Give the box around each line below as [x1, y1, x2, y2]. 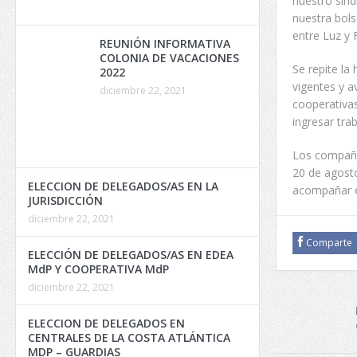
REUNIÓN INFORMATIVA [100, 36, 230, 51]
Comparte [306, 235, 352, 249]
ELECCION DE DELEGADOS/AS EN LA [28, 178, 218, 194]
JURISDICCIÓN [28, 193, 103, 208]
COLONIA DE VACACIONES [100, 50, 239, 65]
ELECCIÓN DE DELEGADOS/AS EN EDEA [28, 247, 233, 262]
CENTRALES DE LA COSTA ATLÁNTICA [28, 330, 230, 345]
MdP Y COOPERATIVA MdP [28, 261, 169, 277]
